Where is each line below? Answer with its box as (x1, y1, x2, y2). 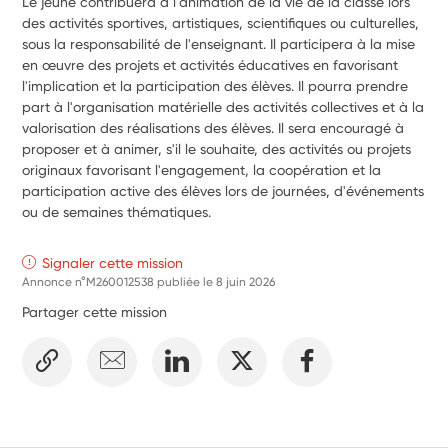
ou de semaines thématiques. (22, 203, 212, 220)
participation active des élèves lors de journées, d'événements (22, 182, 425, 199)
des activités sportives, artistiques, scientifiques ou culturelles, (22, 14, 420, 31)
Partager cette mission (22, 303, 168, 320)
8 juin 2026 (216, 274, 276, 289)
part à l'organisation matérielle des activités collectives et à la (22, 98, 425, 115)
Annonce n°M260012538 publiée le (22, 274, 217, 289)
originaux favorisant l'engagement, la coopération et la (22, 161, 382, 178)
